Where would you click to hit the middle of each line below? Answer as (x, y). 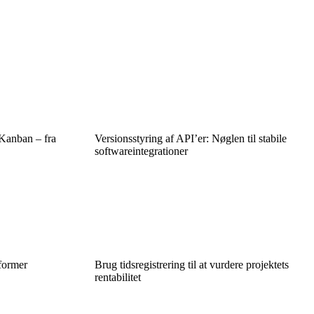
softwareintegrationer (141, 151)
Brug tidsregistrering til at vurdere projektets (191, 264)
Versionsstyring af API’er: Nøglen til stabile (190, 138)
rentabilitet (117, 277)
